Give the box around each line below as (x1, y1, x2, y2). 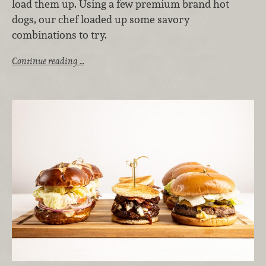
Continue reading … (12, 55, 84, 67)
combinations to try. (12, 27, 109, 42)
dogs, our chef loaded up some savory (12, 12, 190, 26)
